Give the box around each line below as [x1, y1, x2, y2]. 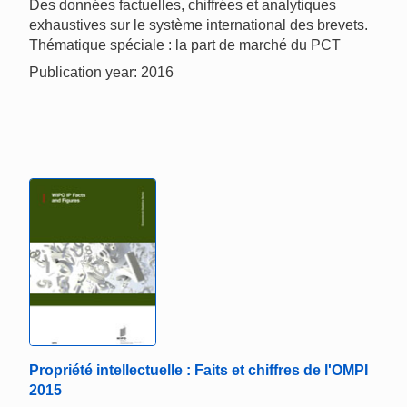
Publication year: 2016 [29, 65, 174, 81]
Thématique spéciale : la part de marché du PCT [29, 37, 341, 54]
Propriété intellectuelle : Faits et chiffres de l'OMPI [29, 362, 368, 378]
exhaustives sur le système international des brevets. [29, 17, 368, 34]
